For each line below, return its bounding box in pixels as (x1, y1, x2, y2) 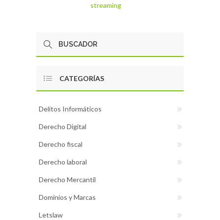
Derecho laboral (39, 157, 87, 166)
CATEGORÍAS (59, 74, 104, 82)
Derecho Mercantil (39, 175, 96, 184)
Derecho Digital (39, 122, 86, 131)
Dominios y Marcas (39, 192, 96, 201)
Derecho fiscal (39, 139, 82, 148)
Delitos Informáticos (39, 104, 102, 113)
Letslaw (39, 210, 63, 219)
